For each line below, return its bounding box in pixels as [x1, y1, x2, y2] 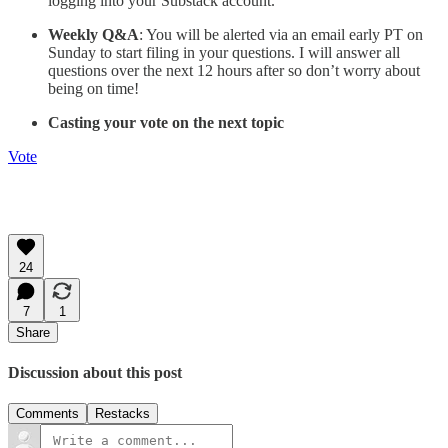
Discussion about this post [8, 363, 182, 381]
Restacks [95, 406, 150, 422]
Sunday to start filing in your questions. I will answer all [48, 43, 400, 61]
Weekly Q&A [48, 25, 139, 43]
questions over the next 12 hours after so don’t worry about [48, 61, 420, 79]
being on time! [48, 79, 139, 97]
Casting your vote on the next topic [48, 113, 284, 131]
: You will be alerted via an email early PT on [139, 25, 423, 43]
